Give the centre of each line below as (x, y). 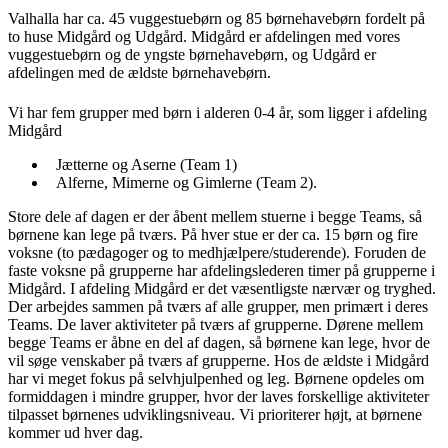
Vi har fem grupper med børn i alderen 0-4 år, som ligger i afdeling (217, 113)
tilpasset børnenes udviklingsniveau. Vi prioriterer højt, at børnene (215, 415)
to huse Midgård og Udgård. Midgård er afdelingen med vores (204, 37)
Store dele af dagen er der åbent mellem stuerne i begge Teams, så (215, 217)
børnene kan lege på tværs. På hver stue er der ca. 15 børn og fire (213, 235)
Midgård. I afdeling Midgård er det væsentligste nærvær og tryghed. (222, 289)
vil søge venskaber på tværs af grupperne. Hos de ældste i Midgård (218, 361)
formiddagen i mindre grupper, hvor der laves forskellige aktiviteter (218, 397)
